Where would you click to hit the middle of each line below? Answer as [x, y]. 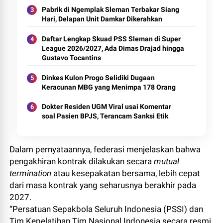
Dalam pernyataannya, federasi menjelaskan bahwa [105, 149]
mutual [167, 161]
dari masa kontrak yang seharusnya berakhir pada [103, 185]
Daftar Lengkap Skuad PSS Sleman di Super [111, 39]
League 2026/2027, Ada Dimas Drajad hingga [113, 48]
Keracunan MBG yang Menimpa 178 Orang [109, 87]
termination [31, 173]
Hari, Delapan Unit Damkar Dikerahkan [102, 19]
